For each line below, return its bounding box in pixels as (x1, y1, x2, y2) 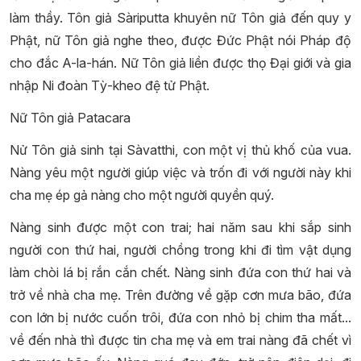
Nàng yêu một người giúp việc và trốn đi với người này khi (10, 164, 351, 180)
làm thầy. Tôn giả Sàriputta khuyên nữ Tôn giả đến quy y (10, 10, 351, 26)
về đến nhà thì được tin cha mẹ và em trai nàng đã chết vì (10, 332, 351, 348)
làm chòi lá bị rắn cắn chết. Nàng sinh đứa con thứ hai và (10, 264, 351, 280)
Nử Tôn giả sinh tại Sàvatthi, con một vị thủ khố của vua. (10, 142, 351, 158)
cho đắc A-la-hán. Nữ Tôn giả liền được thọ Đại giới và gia (10, 55, 351, 71)
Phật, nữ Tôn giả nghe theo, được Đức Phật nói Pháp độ (10, 32, 351, 48)
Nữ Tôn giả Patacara (10, 110, 131, 126)
